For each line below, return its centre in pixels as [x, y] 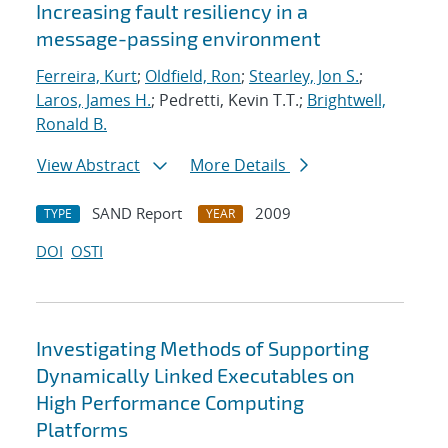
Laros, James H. [93, 100]
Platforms [82, 429]
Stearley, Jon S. [304, 76]
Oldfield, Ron [193, 76]
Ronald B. [71, 124]
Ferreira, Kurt [86, 76]
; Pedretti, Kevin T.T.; [229, 100]
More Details [240, 165]
